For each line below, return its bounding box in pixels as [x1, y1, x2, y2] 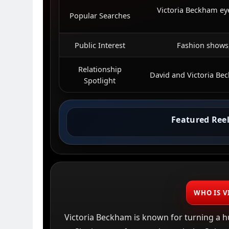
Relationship [78, 64, 122, 74]
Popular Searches [69, 10, 130, 20]
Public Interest [74, 40, 125, 50]
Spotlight [84, 75, 116, 85]
